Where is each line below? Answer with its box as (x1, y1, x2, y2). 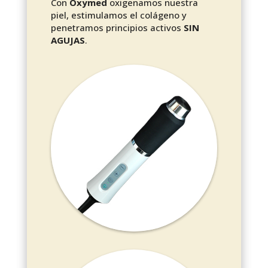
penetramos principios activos (50, 22, 184, 34)
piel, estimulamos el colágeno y (50, 9, 187, 22)
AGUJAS (50, 34, 85, 47)
